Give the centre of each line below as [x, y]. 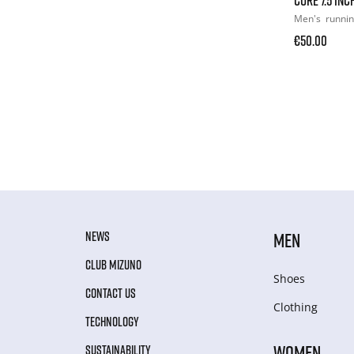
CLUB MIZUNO [113, 264]
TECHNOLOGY [112, 321]
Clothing [296, 307]
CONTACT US [111, 293]
